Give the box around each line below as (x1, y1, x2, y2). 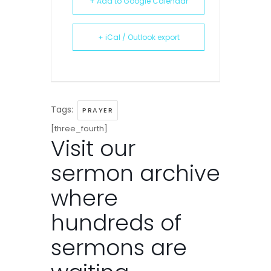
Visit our (51, 133, 135, 165)
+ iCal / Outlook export (97, 32, 180, 43)
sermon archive (51, 158, 220, 189)
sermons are (51, 232, 187, 264)
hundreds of (51, 207, 181, 239)
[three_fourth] (51, 123, 108, 135)
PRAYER (82, 105, 113, 116)
